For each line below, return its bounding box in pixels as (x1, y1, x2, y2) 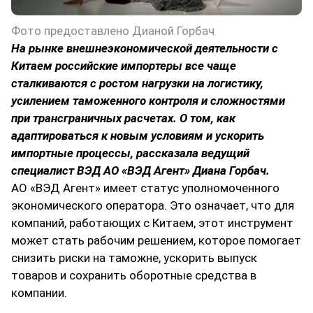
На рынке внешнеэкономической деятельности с (11, 41, 278, 56)
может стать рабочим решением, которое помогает (11, 233, 301, 248)
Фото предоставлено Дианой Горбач (11, 24, 214, 38)
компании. (11, 286, 67, 300)
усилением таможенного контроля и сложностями (11, 94, 285, 108)
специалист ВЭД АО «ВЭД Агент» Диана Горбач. (11, 163, 270, 178)
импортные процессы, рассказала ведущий (11, 146, 249, 161)
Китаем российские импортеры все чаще (11, 59, 236, 73)
